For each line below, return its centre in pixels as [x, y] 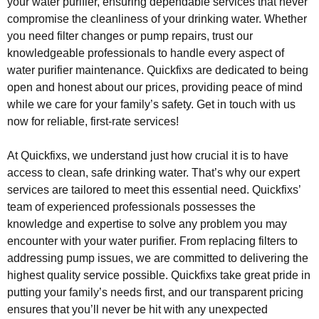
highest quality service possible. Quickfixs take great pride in [159, 275]
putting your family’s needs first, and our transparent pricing [155, 292]
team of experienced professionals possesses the [131, 206]
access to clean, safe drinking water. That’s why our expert [153, 172]
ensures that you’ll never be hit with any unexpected [137, 309]
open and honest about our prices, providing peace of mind [155, 87]
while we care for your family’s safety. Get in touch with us [151, 104]
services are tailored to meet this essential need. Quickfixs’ [154, 189]
